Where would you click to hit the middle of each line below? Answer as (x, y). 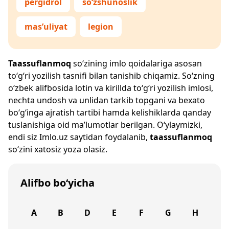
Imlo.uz (54, 137)
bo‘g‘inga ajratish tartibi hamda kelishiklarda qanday (110, 112)
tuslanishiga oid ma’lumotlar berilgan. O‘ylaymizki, (105, 125)
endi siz (24, 137)
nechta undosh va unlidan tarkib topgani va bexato (107, 100)
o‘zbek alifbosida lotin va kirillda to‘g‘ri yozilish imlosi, (111, 88)
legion (101, 27)
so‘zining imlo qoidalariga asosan (136, 63)
